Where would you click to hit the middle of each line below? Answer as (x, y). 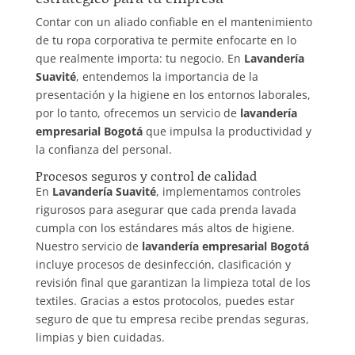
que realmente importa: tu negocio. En (139, 59)
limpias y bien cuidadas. (100, 338)
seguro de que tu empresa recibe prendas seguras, (172, 319)
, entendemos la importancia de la (167, 77)
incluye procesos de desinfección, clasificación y (163, 265)
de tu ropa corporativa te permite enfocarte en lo (166, 40)
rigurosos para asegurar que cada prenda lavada (166, 210)
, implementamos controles (228, 192)
